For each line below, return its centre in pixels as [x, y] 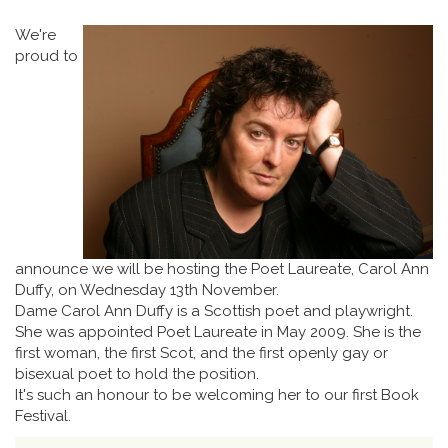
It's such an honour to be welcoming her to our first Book [217, 394]
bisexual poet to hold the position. [137, 373]
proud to [46, 56]
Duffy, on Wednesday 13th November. [147, 289]
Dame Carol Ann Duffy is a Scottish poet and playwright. [214, 310]
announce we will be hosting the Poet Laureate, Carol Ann [222, 268]
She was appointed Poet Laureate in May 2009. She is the [218, 331]
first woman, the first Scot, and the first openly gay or [201, 352]
